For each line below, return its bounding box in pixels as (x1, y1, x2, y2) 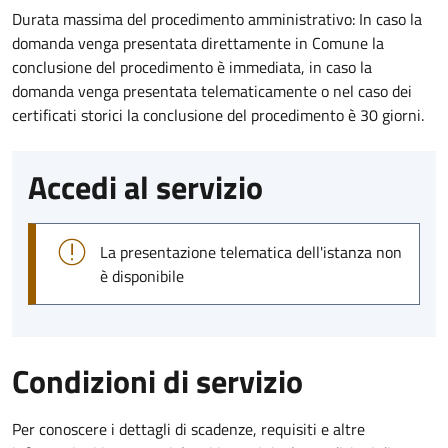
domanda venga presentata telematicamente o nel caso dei (12, 78, 412, 103)
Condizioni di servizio (12, 356, 303, 405)
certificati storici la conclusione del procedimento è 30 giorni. (12, 102, 424, 127)
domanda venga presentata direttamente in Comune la (12, 30, 384, 55)
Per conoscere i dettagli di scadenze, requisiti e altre (12, 416, 365, 441)
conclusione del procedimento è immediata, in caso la (12, 54, 372, 79)
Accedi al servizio (28, 162, 263, 211)
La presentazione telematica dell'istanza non (100, 239, 402, 264)
